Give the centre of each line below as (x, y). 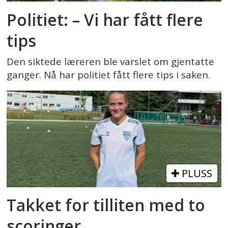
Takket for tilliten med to (106, 205)
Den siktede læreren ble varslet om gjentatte (111, 62)
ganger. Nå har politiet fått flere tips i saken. (109, 75)
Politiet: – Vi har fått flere (105, 19)
